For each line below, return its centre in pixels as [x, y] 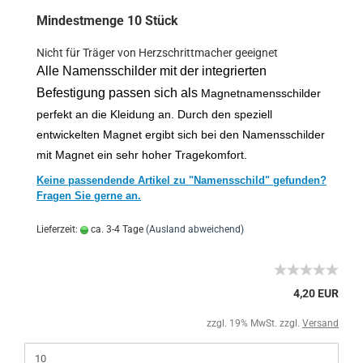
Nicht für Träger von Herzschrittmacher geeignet [157, 53]
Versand [320, 323]
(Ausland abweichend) [195, 229]
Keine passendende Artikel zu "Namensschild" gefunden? [181, 180]
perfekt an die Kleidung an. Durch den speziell [154, 114]
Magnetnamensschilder [261, 93]
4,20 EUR [316, 293]
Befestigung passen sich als [119, 93]
